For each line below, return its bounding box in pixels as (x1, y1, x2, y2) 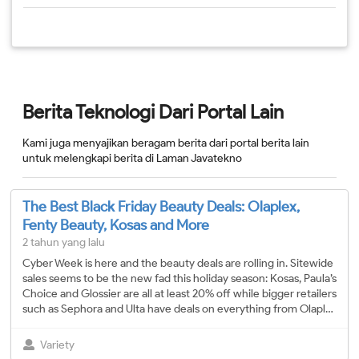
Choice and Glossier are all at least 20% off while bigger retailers (22, 287, 337, 301)
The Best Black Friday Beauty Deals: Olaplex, (22, 198, 300, 216)
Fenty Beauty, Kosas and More (22, 216, 209, 235)
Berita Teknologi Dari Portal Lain (22, 100, 284, 124)
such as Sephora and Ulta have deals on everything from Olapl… (22, 302, 333, 317)
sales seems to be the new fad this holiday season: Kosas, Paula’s (22, 272, 337, 286)
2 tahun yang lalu (22, 236, 105, 250)
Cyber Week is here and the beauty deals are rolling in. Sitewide (22, 256, 333, 271)
